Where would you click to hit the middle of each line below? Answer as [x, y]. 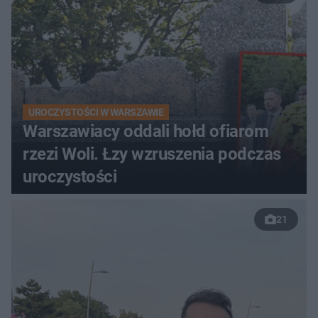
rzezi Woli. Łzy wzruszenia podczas [152, 154]
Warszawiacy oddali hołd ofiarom [146, 131]
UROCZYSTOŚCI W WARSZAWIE [96, 112]
